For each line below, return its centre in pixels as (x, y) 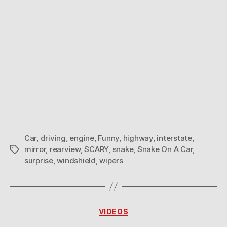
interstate (174, 138)
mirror (35, 149)
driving (53, 138)
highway (138, 138)
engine (82, 138)
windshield (76, 160)
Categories (136, 209)
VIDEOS (113, 211)
